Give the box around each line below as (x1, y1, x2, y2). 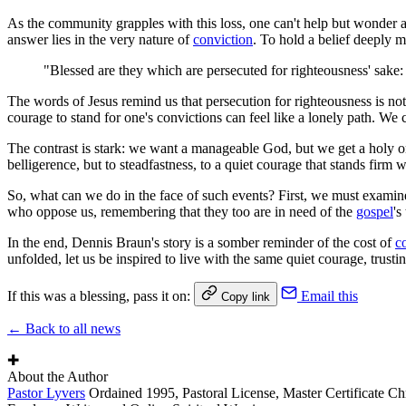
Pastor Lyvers (7, 384, 85, 401)
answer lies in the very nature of (7, 31, 193, 47)
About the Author (7, 368, 108, 384)
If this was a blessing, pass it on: (7, 287, 190, 304)
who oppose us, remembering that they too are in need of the (7, 203, 356, 219)
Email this (301, 287, 358, 304)
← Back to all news (7, 320, 121, 336)
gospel (356, 203, 393, 219)
